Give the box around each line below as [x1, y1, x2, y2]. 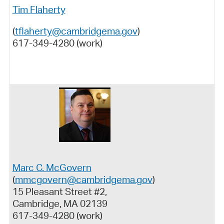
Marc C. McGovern [12, 161, 91, 174]
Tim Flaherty [12, 3, 65, 15]
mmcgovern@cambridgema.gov [14, 173, 152, 186]
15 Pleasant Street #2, [12, 185, 107, 198]
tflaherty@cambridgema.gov [14, 24, 137, 37]
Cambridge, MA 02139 [12, 197, 107, 210]
